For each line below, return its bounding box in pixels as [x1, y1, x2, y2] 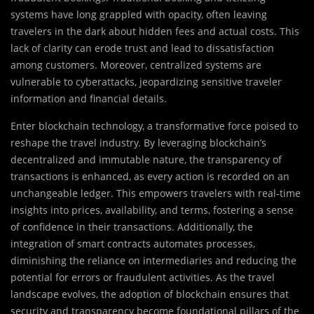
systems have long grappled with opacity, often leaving [11, 8, 267, 22]
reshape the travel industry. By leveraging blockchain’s [11, 136, 266, 150]
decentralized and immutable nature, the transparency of [11, 153, 282, 167]
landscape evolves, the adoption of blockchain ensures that [11, 287, 289, 301]
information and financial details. [11, 92, 167, 106]
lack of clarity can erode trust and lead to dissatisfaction [11, 41, 274, 55]
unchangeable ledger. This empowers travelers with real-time [11, 186, 301, 200]
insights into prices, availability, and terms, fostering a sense [11, 203, 294, 217]
